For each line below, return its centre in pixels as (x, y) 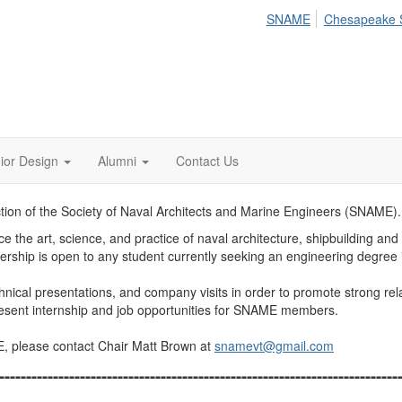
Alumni (117, 161)
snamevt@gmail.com (274, 345)
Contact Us (207, 161)
